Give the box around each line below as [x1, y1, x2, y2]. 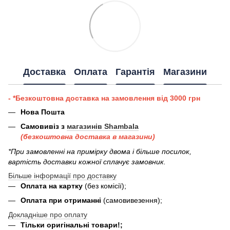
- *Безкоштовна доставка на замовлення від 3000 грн [8, 93, 200, 102]
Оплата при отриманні [21, 196, 103, 205]
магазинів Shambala [67, 122, 139, 131]
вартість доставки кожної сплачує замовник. [8, 157, 166, 166]
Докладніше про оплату [8, 210, 87, 219]
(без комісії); [85, 181, 126, 190]
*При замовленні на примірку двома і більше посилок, [8, 147, 191, 156]
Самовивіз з [21, 122, 67, 131]
